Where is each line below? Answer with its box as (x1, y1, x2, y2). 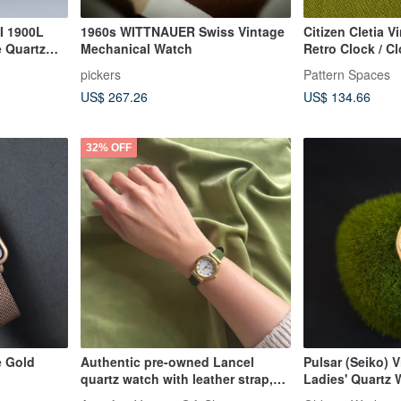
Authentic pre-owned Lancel (80, 353, 254, 371)
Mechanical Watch (80, 39, 192, 58)
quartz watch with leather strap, (80, 370, 273, 388)
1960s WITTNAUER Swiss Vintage (80, 22, 285, 41)
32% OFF (85, 141, 132, 154)
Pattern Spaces (303, 64, 390, 83)
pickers (80, 64, 121, 83)
